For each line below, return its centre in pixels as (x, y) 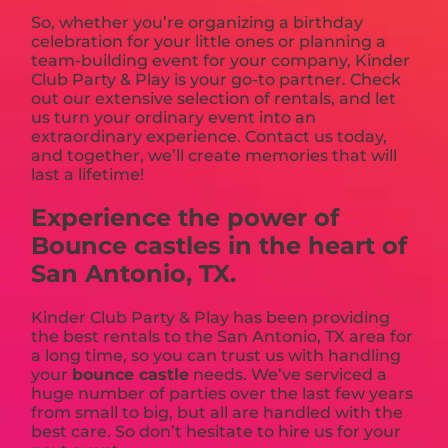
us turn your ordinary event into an (174, 118)
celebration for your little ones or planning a (209, 42)
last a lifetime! (88, 175)
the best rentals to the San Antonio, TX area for (222, 337)
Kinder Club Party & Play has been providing (211, 318)
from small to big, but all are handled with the (217, 413)
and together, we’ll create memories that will (214, 156)
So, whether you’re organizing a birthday (197, 23)
